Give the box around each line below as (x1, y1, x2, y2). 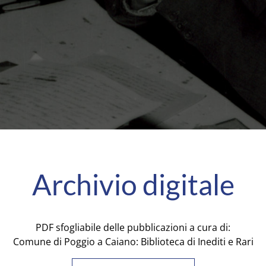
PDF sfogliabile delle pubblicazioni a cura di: (36, 221, 230, 234)
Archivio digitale (31, 167, 235, 201)
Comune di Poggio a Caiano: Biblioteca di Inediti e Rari (12, 235, 254, 248)
